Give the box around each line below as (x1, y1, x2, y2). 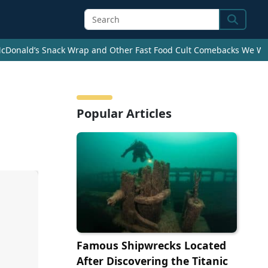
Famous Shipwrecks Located (77, 238, 226, 253)
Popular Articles (77, 105, 172, 122)
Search (227, 19, 261, 34)
